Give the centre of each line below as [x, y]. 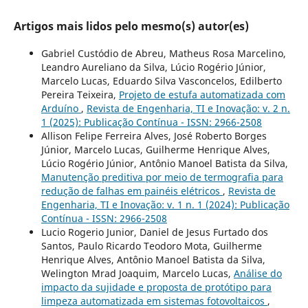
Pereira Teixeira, [80, 95]
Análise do [257, 274]
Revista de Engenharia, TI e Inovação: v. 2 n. [188, 109]
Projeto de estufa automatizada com [202, 95]
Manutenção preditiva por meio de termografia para [162, 177]
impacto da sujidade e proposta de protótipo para [156, 287]
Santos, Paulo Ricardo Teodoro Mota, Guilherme [151, 246]
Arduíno [61, 109]
